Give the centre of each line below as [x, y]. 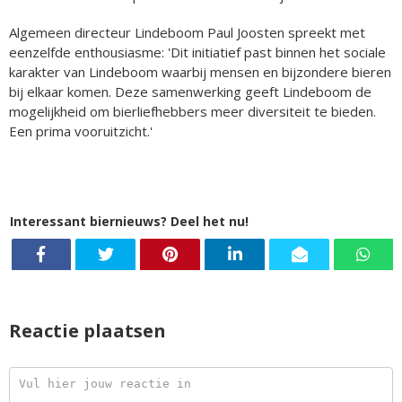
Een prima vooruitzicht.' [81, 131]
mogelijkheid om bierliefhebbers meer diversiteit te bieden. [192, 111]
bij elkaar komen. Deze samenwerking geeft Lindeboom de [190, 91]
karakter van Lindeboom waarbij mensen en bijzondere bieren [200, 71]
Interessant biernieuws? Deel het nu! [129, 221]
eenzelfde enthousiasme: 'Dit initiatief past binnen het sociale [197, 52]
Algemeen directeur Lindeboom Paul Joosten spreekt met [187, 32]
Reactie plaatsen [87, 331]
